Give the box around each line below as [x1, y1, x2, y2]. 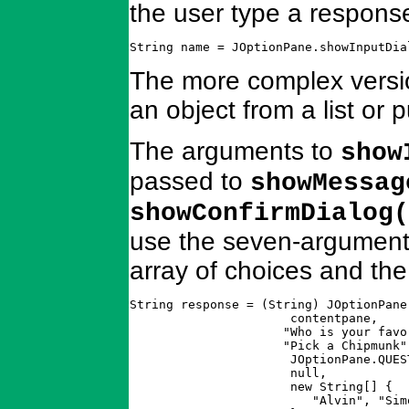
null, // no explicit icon [130, 366, 246, 381]
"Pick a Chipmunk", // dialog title [130, 339, 246, 353]
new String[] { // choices [130, 380, 246, 394]
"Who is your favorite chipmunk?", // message [130, 325, 246, 340]
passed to [130, 166, 250, 195]
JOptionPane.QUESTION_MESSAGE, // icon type [130, 352, 246, 367]
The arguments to [130, 136, 341, 165]
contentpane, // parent [130, 311, 246, 326]
